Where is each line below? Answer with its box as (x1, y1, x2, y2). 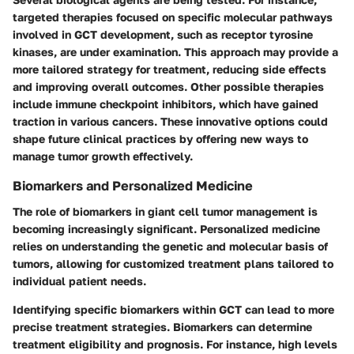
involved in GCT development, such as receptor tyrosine (13, 28, 313, 42)
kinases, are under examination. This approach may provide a (13, 45, 338, 59)
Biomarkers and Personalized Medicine (13, 178, 253, 194)
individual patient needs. (13, 273, 146, 288)
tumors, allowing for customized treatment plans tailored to (13, 256, 333, 270)
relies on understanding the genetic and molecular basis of (13, 239, 328, 253)
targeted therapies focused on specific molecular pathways (13, 10, 333, 24)
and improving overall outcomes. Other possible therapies (13, 80, 324, 94)
